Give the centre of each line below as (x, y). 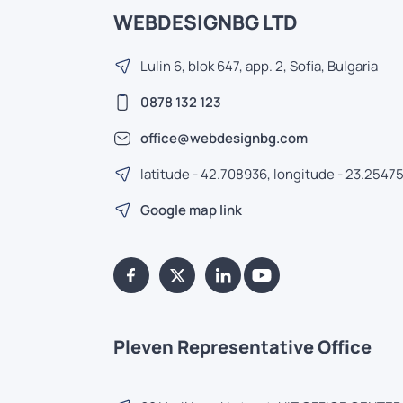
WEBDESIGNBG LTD (206, 22)
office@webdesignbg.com (224, 138)
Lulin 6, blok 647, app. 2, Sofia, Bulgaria (259, 66)
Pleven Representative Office (242, 347)
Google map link (191, 210)
